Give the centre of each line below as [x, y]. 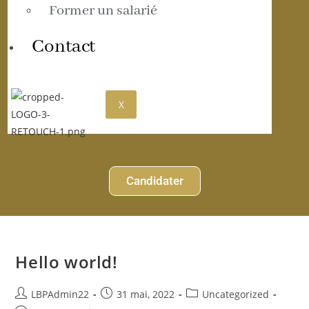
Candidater [154, 181]
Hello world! [67, 261]
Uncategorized [236, 294]
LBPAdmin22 [60, 294]
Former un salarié [103, 10]
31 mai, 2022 [146, 294]
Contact [64, 47]
